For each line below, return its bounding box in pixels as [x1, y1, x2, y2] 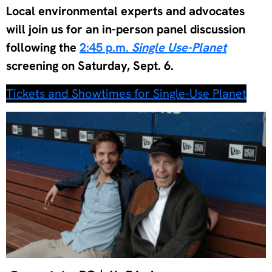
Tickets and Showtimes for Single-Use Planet [6, 85, 246, 101]
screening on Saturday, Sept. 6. [6, 57, 174, 73]
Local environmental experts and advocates [6, 2, 245, 19]
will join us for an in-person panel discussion [6, 21, 245, 37]
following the [6, 39, 80, 55]
